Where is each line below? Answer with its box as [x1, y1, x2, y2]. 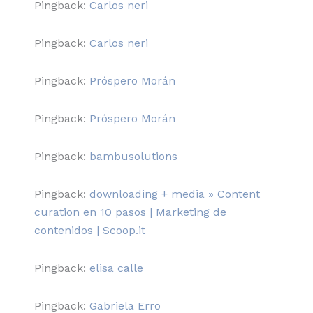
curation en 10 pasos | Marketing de [34, 205, 226, 219]
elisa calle [89, 261, 143, 275]
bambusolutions [89, 149, 177, 163]
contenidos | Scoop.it [34, 223, 145, 237]
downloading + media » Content [89, 187, 260, 201]
